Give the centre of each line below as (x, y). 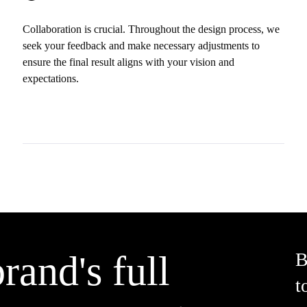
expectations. (51, 78)
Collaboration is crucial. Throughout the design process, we (151, 29)
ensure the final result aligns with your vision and (129, 62)
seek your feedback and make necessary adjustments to (142, 45)
